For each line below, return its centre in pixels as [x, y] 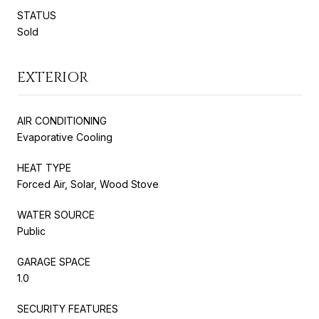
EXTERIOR [53, 77]
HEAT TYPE [44, 167]
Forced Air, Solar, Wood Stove [88, 184]
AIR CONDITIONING [62, 120]
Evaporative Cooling [65, 137]
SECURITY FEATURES [68, 308]
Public [31, 231]
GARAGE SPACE [54, 261]
